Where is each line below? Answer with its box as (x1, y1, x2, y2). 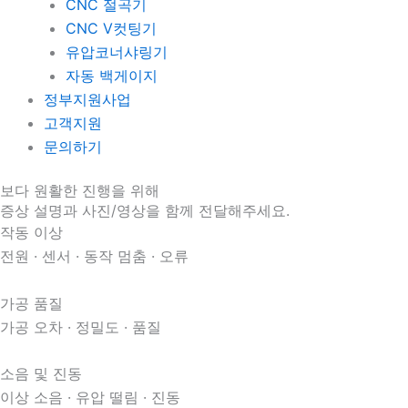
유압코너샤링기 (66, 43, 168, 61)
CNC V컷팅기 (66, 19, 157, 37)
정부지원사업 (44, 90, 131, 108)
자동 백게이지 (66, 66, 158, 85)
